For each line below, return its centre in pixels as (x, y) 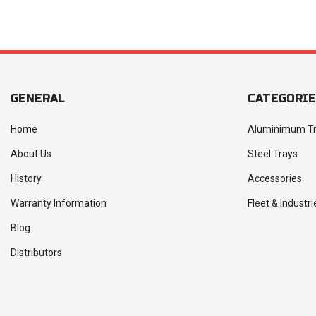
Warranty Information (59, 203)
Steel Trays (273, 154)
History (26, 179)
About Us (31, 154)
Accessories (275, 179)
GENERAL (38, 99)
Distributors (36, 253)
